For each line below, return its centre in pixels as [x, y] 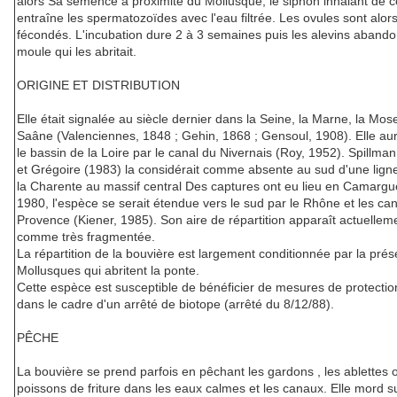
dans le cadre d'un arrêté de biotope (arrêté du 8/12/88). [175, 304]
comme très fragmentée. [86, 237]
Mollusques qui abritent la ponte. [108, 271]
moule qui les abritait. [77, 52]
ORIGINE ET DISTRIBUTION [98, 86]
